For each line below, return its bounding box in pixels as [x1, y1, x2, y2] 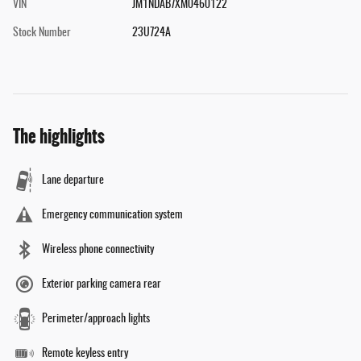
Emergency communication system [42, 210, 183, 222]
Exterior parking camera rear [42, 279, 161, 291]
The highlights [13, 123, 105, 151]
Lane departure [42, 175, 104, 187]
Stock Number [13, 27, 71, 39]
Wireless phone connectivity [42, 244, 154, 256]
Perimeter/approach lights [42, 313, 150, 326]
